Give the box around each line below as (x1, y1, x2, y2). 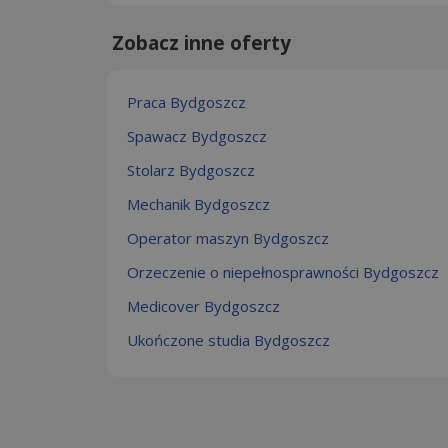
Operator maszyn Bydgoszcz (127, 227, 329, 248)
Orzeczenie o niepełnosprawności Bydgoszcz (127, 261, 439, 282)
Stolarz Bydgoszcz (127, 159, 255, 180)
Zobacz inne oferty (112, 29, 291, 56)
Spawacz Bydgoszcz (127, 125, 267, 146)
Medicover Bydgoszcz (127, 295, 280, 316)
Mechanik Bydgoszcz (127, 193, 270, 214)
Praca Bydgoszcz (127, 91, 246, 112)
